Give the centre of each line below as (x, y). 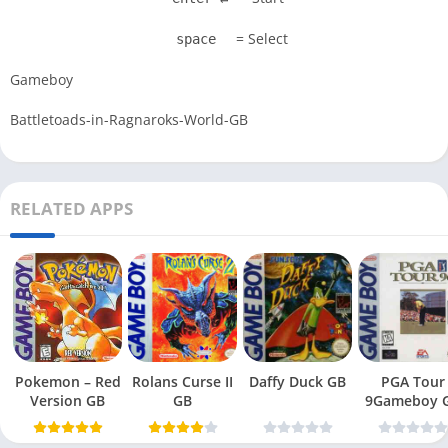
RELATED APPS (71, 209)
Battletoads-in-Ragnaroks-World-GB (129, 120)
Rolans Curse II (182, 382)
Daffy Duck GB (297, 382)
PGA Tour (412, 382)
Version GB (67, 401)
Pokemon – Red (67, 382)
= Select (260, 39)
